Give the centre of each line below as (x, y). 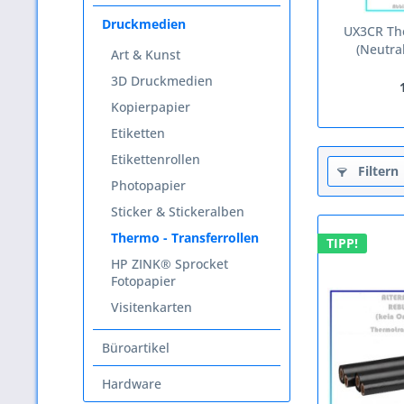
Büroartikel (136, 348)
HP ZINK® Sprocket (170, 264)
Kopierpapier (151, 107)
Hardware (132, 384)
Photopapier (148, 185)
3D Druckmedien (162, 81)
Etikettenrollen (156, 159)
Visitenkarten (151, 307)
